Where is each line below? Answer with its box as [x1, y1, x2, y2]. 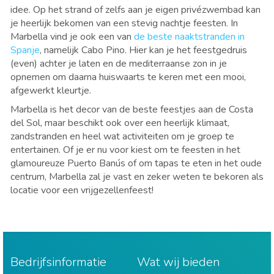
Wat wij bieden [137, 254, 220, 271]
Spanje [10, 43, 40, 57]
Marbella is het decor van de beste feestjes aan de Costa [10, 103, 253, 117]
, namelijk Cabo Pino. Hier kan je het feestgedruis [40, 43, 247, 57]
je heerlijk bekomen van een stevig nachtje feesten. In [10, 17, 238, 31]
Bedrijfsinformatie [10, 254, 106, 271]
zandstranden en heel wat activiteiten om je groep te [10, 130, 234, 144]
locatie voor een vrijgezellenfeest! [10, 183, 154, 198]
